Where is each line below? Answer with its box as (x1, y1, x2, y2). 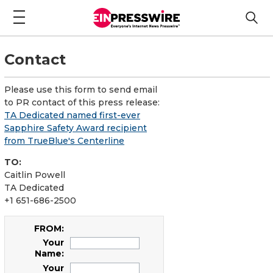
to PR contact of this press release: (4, 96, 160, 108)
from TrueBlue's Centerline (4, 135, 124, 146)
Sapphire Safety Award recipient (4, 122, 147, 133)
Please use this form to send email (4, 83, 157, 95)
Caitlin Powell (4, 169, 65, 180)
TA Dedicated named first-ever (4, 109, 140, 121)
